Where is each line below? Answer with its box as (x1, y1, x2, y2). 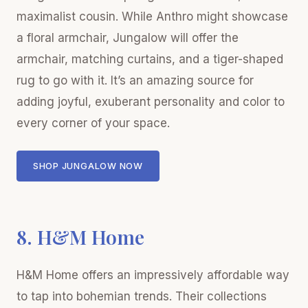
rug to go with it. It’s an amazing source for (16, 73, 254, 87)
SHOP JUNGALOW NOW (32, 160, 144, 172)
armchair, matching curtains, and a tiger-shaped (16, 52, 283, 66)
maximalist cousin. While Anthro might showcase (16, 9, 288, 23)
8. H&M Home (16, 224, 144, 250)
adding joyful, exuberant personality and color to (16, 94, 285, 109)
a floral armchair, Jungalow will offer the (16, 30, 239, 45)
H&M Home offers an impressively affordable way (16, 268, 289, 282)
